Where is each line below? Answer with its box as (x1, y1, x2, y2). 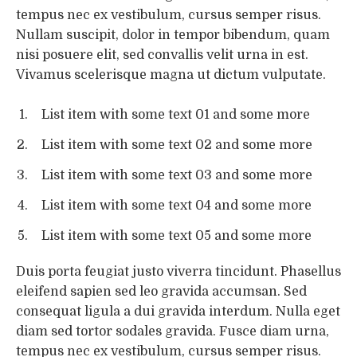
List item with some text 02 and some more (41, 138, 312, 153)
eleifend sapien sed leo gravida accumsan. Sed (16, 284, 307, 300)
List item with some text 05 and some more (41, 228, 312, 243)
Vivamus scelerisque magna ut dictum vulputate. (16, 67, 329, 82)
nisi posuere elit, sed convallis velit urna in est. (16, 47, 308, 62)
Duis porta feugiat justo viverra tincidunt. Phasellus (16, 265, 341, 280)
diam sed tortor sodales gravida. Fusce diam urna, (16, 324, 329, 339)
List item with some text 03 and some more (41, 167, 312, 182)
